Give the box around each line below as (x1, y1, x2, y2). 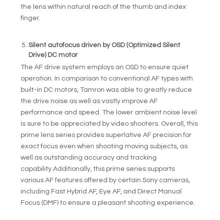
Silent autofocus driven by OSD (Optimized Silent (28, 41, 181, 49)
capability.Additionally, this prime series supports (21, 165, 175, 172)
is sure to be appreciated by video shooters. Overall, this (21, 120, 198, 127)
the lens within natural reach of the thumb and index (21, 3, 187, 11)
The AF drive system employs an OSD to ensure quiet (21, 63, 189, 71)
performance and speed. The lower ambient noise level (21, 109, 197, 116)
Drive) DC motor (28, 51, 78, 58)
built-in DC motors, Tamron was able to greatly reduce (21, 86, 192, 93)
